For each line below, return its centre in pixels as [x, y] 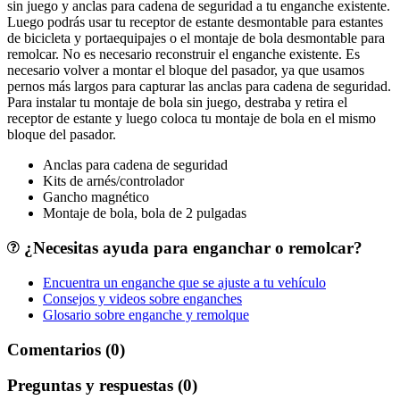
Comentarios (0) [66, 349]
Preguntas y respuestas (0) [102, 386]
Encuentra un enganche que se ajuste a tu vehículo [184, 282]
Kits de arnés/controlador [113, 181]
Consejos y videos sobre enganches [142, 298]
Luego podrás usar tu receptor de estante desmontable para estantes [195, 22]
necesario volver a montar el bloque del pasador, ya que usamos [186, 71]
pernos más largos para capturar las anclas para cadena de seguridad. [199, 87]
